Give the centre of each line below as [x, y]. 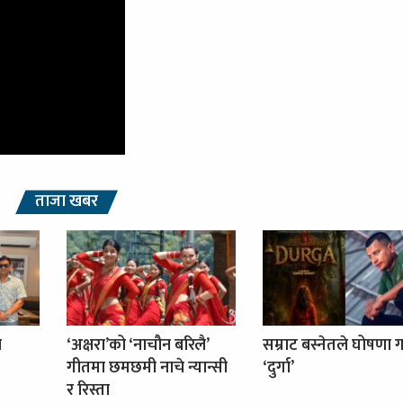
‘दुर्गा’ [278, 368]
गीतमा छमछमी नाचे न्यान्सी [147, 368]
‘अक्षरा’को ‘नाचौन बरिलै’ [138, 346]
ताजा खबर [67, 202]
